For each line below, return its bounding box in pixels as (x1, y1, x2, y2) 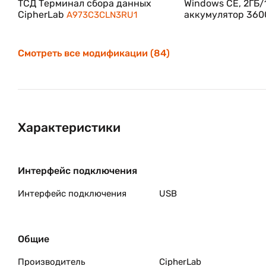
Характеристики (18, 120, 121, 135)
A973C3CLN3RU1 (66, 9, 137, 20)
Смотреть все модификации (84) (18, 47, 170, 59)
